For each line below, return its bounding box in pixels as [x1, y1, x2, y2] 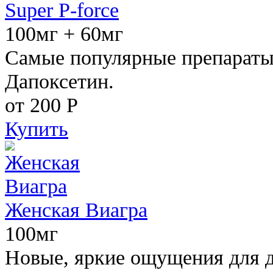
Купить [5, 116, 68, 140]
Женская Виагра [5, 197, 147, 221]
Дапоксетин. [5, 69, 114, 93]
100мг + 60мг [5, 21, 123, 45]
